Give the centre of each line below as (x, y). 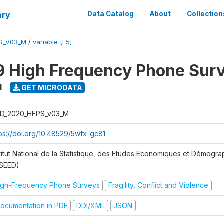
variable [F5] (52, 42)
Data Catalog (111, 14)
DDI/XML (90, 205)
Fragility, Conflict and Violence (158, 185)
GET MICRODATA (51, 87)
